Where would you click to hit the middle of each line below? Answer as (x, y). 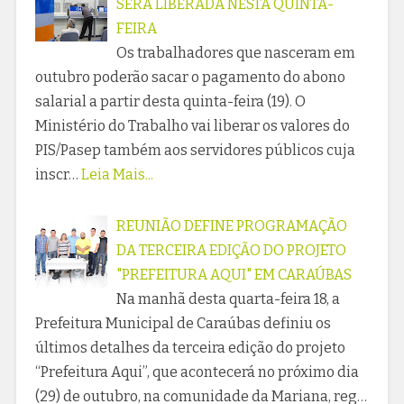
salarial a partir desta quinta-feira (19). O (170, 102)
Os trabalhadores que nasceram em (235, 53)
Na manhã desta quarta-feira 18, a (228, 299)
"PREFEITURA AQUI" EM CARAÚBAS (234, 275)
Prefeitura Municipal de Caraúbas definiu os (183, 324)
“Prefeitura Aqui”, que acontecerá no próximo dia (197, 372)
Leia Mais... (117, 175)
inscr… (56, 175)
